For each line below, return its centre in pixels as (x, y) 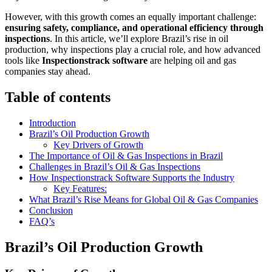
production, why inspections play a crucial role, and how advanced (133, 49)
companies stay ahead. (48, 71)
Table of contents (58, 97)
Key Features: (80, 188)
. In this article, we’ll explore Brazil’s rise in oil (139, 38)
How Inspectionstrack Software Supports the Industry (132, 177)
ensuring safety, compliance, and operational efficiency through (134, 27)
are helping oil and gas (192, 60)
